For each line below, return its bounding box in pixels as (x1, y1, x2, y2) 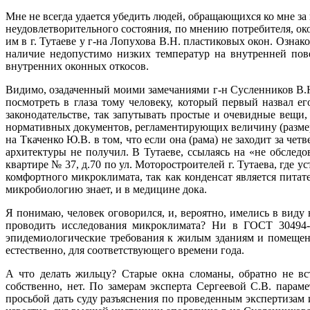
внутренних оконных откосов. (6, 60, 149, 72)
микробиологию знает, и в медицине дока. (6, 183, 207, 195)
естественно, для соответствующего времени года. (6, 244, 244, 256)
